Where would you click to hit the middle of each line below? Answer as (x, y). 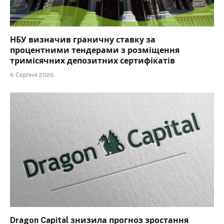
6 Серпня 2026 (32, 75)
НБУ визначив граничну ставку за (83, 39)
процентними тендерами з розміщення (95, 50)
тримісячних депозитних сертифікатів (92, 60)
